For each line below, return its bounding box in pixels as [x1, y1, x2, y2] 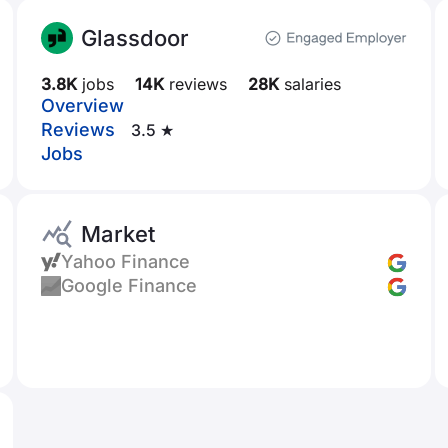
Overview [41, 95, 125, 116]
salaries [279, 74, 342, 94]
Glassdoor [81, 25, 190, 51]
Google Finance [61, 275, 198, 296]
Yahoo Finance [61, 251, 191, 272]
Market [81, 221, 156, 247]
